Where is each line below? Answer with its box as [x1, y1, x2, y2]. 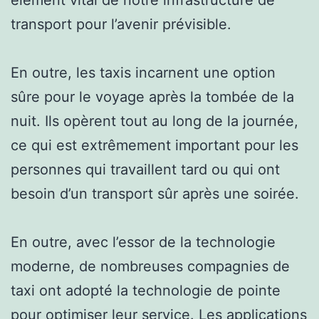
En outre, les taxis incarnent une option [11, 63, 276, 81]
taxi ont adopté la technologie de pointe [11, 281, 281, 299]
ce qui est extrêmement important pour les [11, 136, 298, 154]
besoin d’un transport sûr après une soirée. [11, 184, 299, 202]
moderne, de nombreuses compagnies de [11, 257, 290, 275]
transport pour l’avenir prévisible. [11, 15, 231, 33]
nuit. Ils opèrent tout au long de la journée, [11, 112, 298, 130]
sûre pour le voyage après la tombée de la [11, 88, 294, 105]
